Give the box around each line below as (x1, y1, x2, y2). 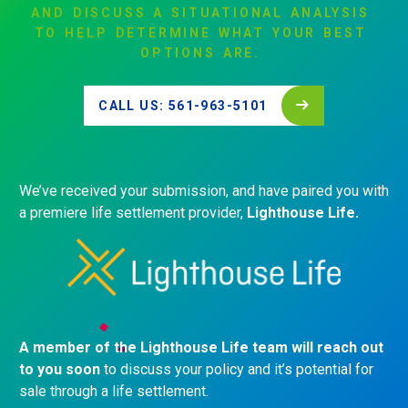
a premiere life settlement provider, (19, 203, 247, 221)
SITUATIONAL (171, 5, 284, 21)
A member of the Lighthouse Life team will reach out (19, 339, 383, 357)
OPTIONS (140, 45, 216, 60)
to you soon (19, 361, 100, 379)
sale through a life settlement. (19, 382, 209, 401)
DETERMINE (115, 25, 211, 40)
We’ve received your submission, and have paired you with (19, 181, 389, 199)
